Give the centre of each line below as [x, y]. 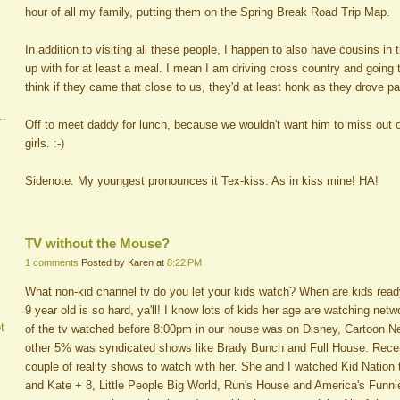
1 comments [52, 262]
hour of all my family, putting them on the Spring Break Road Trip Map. [208, 12]
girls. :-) [45, 144]
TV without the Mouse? [97, 243]
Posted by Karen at [124, 262]
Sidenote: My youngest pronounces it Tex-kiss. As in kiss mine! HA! [202, 181]
